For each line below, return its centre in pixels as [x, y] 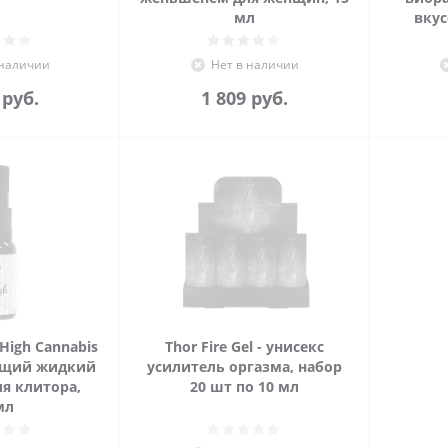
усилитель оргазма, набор [244, 366]
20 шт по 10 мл [244, 386]
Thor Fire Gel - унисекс [244, 346]
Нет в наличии [254, 64]
